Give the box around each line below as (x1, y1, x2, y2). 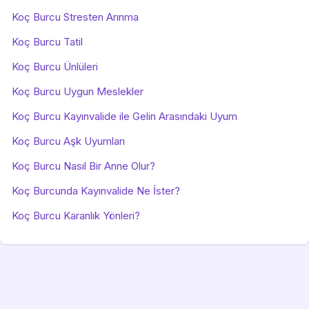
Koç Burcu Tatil (12, 35, 83, 48)
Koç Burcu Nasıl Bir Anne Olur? (12, 159, 155, 172)
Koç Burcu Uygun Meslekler (12, 85, 143, 98)
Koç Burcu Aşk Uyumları (12, 134, 125, 148)
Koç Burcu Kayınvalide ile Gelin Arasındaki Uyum (12, 110, 237, 123)
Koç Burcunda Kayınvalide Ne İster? (12, 184, 180, 197)
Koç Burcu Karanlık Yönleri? (12, 209, 140, 222)
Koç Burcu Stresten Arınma (12, 10, 139, 23)
